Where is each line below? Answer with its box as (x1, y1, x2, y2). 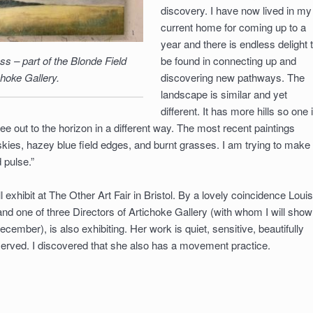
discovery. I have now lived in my (160, 2, 312, 17)
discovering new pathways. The (160, 69, 305, 85)
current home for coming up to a (160, 19, 306, 34)
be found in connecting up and (160, 52, 296, 68)
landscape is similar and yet (160, 86, 287, 101)
